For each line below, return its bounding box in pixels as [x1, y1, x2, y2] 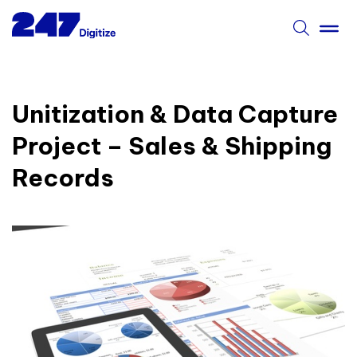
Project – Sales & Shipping [12, 130, 331, 161]
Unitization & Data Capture [12, 98, 338, 129]
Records [12, 162, 114, 193]
